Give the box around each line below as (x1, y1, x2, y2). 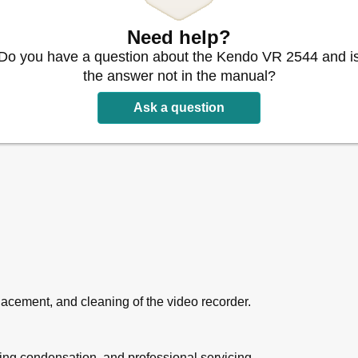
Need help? (127, 26, 231, 48)
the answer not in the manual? (82, 67, 276, 84)
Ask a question (133, 100, 225, 114)
